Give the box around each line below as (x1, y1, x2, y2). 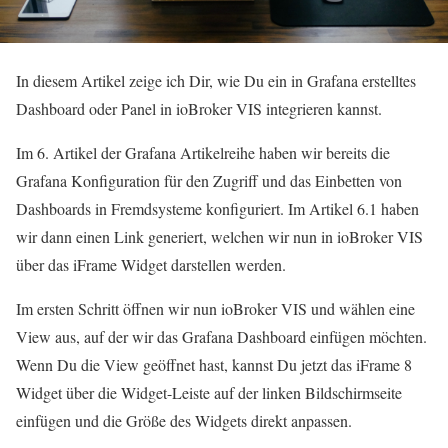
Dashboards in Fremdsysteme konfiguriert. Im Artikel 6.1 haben (16, 198, 419, 220)
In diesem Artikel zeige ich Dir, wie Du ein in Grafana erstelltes (16, 70, 416, 92)
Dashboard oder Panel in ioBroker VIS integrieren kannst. (16, 98, 382, 120)
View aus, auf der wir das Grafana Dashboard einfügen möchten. (16, 326, 427, 348)
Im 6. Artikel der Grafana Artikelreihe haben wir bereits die (16, 142, 390, 164)
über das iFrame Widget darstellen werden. (16, 254, 286, 276)
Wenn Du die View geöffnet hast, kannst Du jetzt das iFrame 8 (16, 354, 412, 376)
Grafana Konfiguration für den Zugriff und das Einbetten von (16, 170, 402, 192)
